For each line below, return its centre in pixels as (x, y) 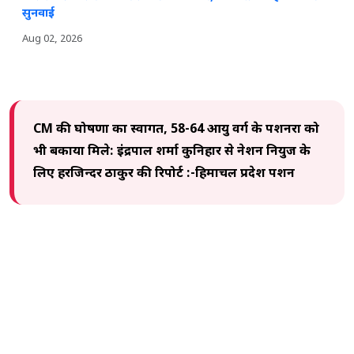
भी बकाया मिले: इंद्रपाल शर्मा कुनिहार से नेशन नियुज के (172, 152)
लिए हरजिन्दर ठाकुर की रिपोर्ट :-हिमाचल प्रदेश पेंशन (164, 174)
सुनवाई (38, 13)
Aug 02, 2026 (52, 39)
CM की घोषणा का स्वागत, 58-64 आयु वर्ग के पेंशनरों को (176, 130)
